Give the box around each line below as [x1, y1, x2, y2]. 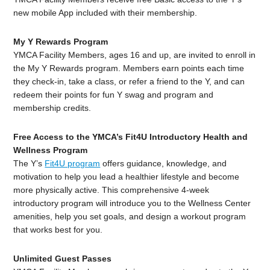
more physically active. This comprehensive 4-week [13, 185, 210, 195]
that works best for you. [13, 225, 103, 235]
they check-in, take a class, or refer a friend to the [13, 77, 206, 87]
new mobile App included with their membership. [13, 8, 198, 18]
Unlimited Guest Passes [13, 254, 112, 264]
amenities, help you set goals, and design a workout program [13, 212, 246, 222]
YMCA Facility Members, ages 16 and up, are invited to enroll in [13, 50, 256, 60]
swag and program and [122, 90, 214, 100]
